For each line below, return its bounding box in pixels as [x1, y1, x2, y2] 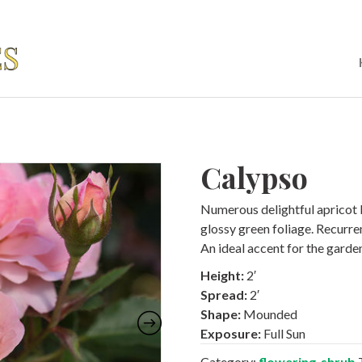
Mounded [243, 306, 297, 322]
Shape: [200, 306, 243, 322]
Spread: [200, 287, 250, 302]
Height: [200, 267, 246, 283]
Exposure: [200, 326, 263, 341]
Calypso [200, 158, 308, 196]
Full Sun [263, 326, 305, 341]
